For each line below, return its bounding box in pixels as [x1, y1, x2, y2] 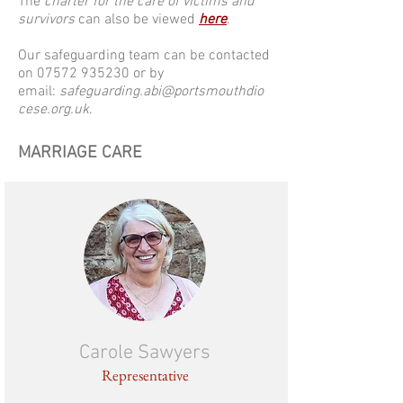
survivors [18, 11, 75, 29]
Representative [101, 365, 189, 385]
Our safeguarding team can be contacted [18, 47, 270, 65]
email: [18, 83, 59, 101]
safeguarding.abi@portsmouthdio [59, 83, 264, 101]
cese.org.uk [18, 101, 89, 119]
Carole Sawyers [79, 341, 210, 365]
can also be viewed [75, 11, 199, 29]
